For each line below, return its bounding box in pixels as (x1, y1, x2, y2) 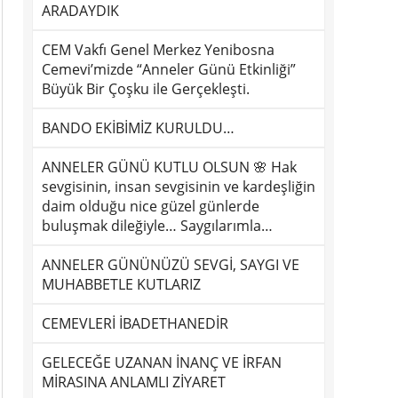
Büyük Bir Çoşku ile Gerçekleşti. (42, 79, 250, 99)
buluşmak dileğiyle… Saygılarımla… (42, 216, 273, 235)
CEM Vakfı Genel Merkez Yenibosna (42, 40, 275, 60)
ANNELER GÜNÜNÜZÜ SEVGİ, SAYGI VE (42, 255, 299, 275)
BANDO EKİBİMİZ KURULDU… (42, 118, 235, 138)
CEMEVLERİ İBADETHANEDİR (42, 314, 228, 333)
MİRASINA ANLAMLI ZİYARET (42, 372, 226, 392)
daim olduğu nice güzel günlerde (42, 196, 259, 216)
